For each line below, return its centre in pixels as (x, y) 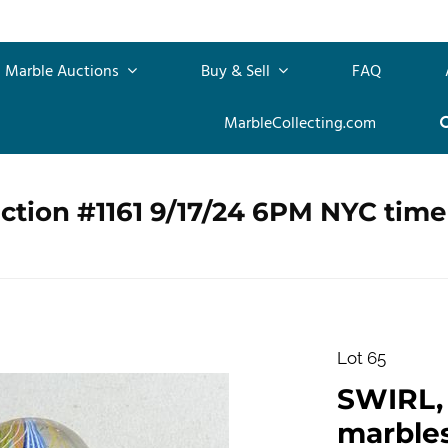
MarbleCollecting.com (299, 123)
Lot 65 (361, 357)
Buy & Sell (237, 71)
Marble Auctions (64, 71)
